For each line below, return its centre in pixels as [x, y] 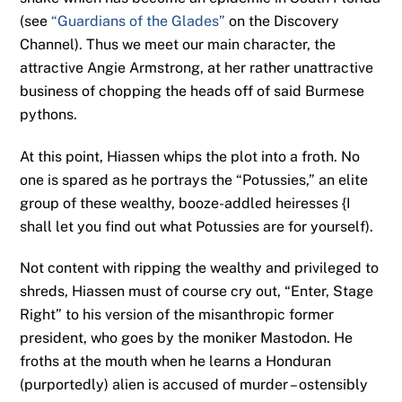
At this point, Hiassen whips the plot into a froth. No [190, 156]
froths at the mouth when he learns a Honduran [176, 362]
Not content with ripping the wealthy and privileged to [200, 268]
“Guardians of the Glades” [139, 21]
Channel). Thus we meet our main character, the [178, 44]
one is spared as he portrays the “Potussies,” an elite [194, 179]
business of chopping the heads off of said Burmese [192, 91]
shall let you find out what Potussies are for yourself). [197, 226]
